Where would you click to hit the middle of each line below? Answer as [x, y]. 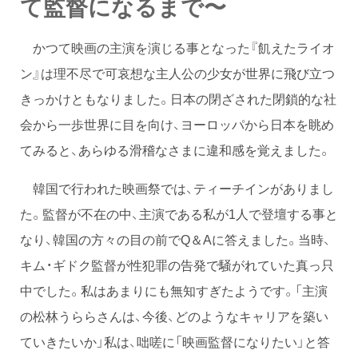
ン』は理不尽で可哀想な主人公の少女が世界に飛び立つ [177, 73]
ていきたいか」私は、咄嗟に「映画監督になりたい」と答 [175, 342]
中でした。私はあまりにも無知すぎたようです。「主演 [174, 290]
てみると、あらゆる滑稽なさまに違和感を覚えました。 [175, 150]
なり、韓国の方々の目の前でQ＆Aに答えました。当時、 [175, 239]
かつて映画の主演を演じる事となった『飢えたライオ [177, 48]
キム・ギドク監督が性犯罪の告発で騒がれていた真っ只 [177, 265]
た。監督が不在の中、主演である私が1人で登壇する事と [179, 214]
